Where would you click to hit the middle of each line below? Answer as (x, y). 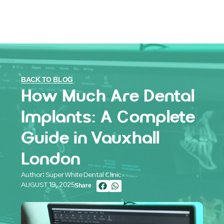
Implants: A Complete (108, 117)
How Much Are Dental (108, 96)
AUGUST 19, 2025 (48, 185)
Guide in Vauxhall (90, 138)
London (51, 159)
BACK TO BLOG (47, 79)
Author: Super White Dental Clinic (71, 175)
